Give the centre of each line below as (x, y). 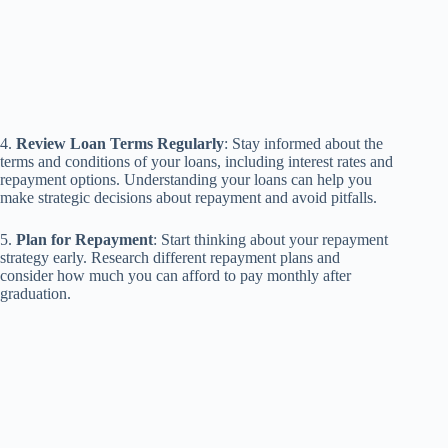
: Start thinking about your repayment (270, 240)
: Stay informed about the (303, 144)
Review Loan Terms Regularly (120, 144)
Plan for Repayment (84, 240)
